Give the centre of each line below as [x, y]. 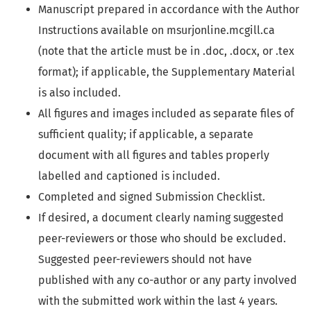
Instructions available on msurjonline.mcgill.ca [157, 31]
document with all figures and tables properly [154, 155]
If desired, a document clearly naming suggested [161, 218]
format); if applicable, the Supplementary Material [167, 72]
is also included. [79, 93]
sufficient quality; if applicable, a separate [146, 135]
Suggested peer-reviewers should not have [145, 260]
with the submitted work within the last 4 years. [158, 301]
